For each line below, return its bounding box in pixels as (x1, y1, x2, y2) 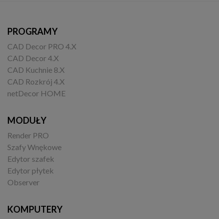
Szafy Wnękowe (7, 142, 62, 152)
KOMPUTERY (7, 204, 63, 215)
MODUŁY (7, 115, 46, 126)
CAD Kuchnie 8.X (7, 65, 65, 75)
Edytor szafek (7, 154, 54, 164)
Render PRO (7, 131, 49, 140)
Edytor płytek (7, 166, 54, 175)
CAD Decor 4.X (7, 53, 59, 63)
